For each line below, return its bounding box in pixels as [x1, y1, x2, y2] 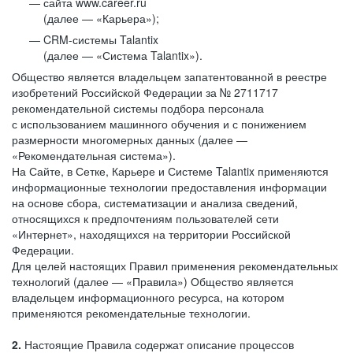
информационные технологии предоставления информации [12, 179, 327, 195]
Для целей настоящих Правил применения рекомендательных [12, 258, 338, 273]
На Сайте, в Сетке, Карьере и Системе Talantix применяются [12, 163, 329, 179]
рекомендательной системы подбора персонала [12, 100, 264, 116]
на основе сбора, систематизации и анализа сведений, [12, 195, 298, 210]
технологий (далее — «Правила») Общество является [12, 273, 294, 289]
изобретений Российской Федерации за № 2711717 [12, 84, 278, 100]
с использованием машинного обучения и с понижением [12, 116, 307, 132]
